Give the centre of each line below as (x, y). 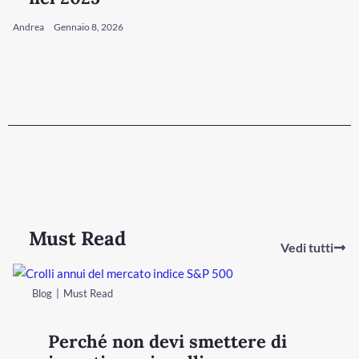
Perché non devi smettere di (167, 342)
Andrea (29, 26)
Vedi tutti (307, 247)
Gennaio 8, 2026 (89, 26)
